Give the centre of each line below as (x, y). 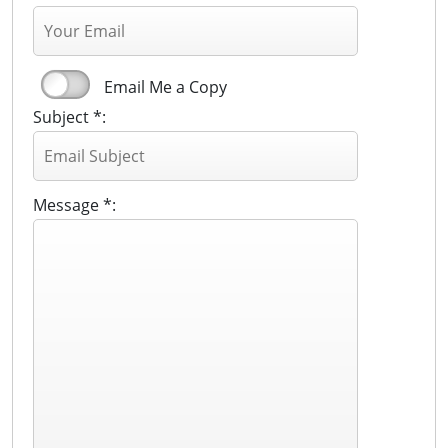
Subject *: (69, 117)
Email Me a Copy (165, 87)
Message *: (74, 205)
